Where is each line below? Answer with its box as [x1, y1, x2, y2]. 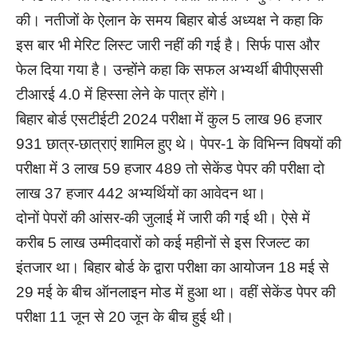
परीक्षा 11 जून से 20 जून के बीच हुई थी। [16, 308, 234, 326]
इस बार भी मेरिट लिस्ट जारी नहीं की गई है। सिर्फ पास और [16, 37, 320, 54]
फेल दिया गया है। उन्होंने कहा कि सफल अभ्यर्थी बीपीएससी [16, 61, 323, 79]
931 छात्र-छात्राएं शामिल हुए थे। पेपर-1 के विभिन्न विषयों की [16, 135, 341, 153]
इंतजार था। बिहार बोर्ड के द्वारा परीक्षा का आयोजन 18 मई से [16, 259, 329, 277]
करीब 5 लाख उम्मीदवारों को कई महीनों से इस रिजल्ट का [16, 234, 309, 252]
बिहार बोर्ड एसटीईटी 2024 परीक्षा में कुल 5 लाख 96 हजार [16, 111, 322, 128]
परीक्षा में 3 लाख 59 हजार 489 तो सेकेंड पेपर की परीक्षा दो [16, 160, 324, 178]
